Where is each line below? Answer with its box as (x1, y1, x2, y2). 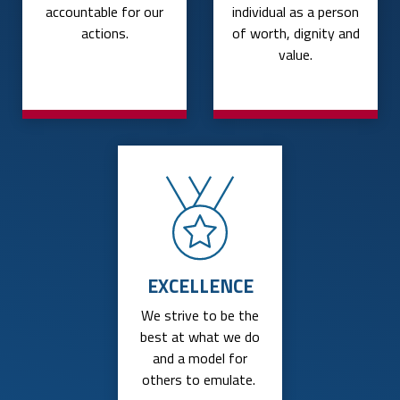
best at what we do (140, 326, 260, 348)
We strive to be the (141, 304, 259, 327)
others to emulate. (141, 369, 259, 391)
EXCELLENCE (146, 271, 254, 301)
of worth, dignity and (231, 21, 360, 44)
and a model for (153, 347, 247, 370)
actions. (80, 21, 129, 44)
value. (279, 43, 312, 65)
